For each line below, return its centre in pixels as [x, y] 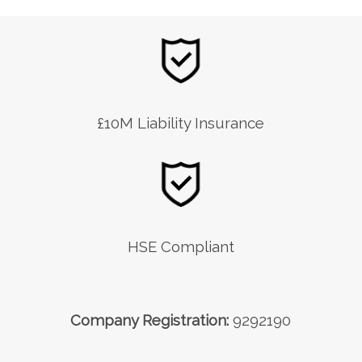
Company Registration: [150, 320]
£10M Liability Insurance [181, 122]
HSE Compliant [181, 246]
